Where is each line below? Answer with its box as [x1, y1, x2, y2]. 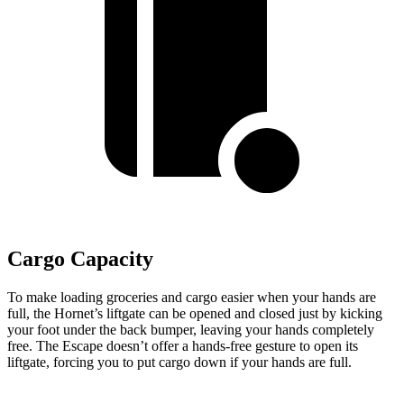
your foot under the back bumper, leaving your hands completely [7, 322, 374, 338]
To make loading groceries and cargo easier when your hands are [7, 289, 376, 306]
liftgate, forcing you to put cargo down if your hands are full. [7, 354, 352, 371]
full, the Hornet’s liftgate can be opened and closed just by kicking [7, 306, 382, 322]
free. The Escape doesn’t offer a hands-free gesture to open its [7, 338, 358, 354]
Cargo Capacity [7, 247, 153, 271]
